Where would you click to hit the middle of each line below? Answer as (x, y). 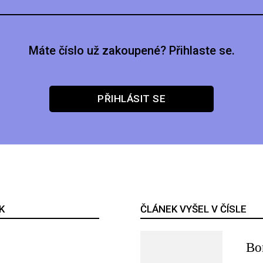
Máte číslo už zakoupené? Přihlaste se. (131, 50)
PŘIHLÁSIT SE (131, 99)
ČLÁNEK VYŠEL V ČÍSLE (193, 209)
